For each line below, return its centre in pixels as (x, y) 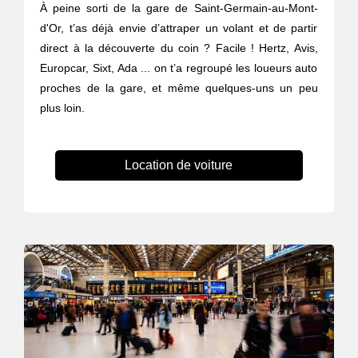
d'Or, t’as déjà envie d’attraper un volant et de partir (179, 28)
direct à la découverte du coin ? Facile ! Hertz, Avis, (179, 48)
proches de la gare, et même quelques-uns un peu (179, 88)
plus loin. (63, 108)
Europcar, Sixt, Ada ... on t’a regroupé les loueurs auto (179, 68)
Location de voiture (179, 165)
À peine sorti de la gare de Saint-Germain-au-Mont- (179, 8)
